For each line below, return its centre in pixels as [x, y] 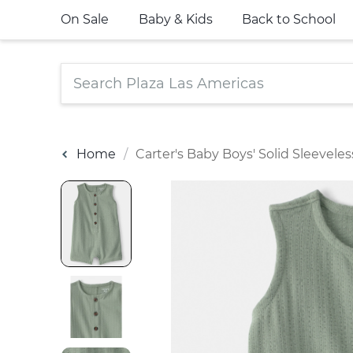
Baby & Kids [175, 19]
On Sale [85, 19]
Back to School [289, 19]
